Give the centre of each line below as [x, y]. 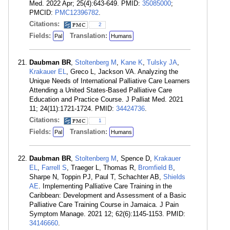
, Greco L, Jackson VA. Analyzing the [122, 72]
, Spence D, [135, 158]
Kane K [132, 62]
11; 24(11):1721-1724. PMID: [73, 109]
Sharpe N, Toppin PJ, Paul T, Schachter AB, [96, 177]
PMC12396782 [77, 13]
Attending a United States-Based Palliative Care [101, 90]
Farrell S [54, 168]
